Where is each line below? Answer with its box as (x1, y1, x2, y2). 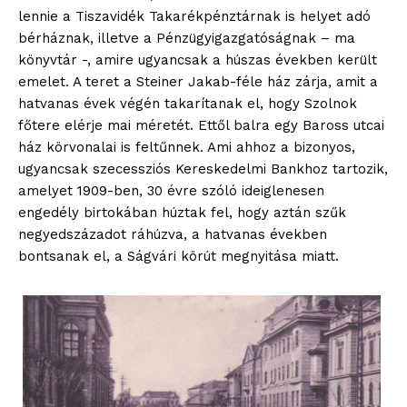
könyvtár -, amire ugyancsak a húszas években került (18, 52, 377, 68)
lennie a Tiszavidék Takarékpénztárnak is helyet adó (18, 8, 371, 25)
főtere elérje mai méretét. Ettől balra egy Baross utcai (18, 117, 384, 134)
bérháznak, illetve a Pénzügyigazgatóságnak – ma (18, 30, 355, 46)
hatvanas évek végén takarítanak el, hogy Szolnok (18, 95, 357, 112)
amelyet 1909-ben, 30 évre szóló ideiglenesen (18, 183, 324, 199)
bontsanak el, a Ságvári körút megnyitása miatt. (18, 248, 339, 264)
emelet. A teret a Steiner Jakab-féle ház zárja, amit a (18, 74, 378, 90)
